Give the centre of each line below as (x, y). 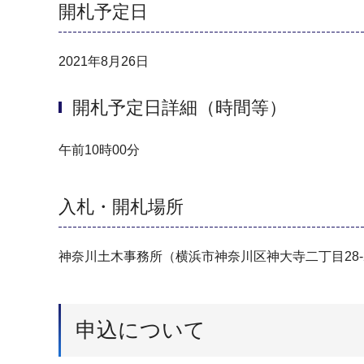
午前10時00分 (99, 150)
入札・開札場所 (121, 207)
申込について (141, 330)
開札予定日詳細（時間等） (180, 108)
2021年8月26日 (104, 61)
